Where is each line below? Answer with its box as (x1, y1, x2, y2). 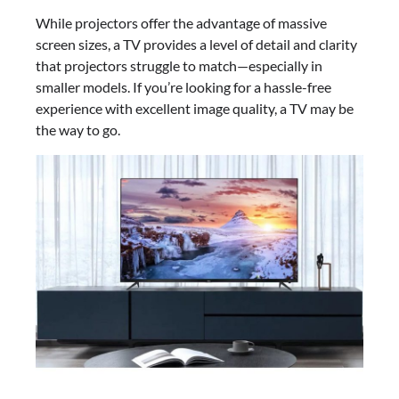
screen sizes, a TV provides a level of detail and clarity (36, 36, 357, 53)
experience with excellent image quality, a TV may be (36, 100, 354, 118)
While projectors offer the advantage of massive (36, 14, 327, 32)
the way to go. (36, 121, 120, 139)
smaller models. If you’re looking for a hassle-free (36, 78, 331, 96)
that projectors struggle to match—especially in (36, 57, 322, 75)
